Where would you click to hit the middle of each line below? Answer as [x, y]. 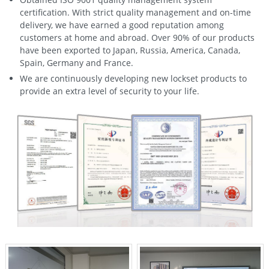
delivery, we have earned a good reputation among [122, 25]
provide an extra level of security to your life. [109, 91]
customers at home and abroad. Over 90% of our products [137, 37]
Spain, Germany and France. [76, 62]
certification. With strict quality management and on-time [135, 12]
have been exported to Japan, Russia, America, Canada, [130, 50]
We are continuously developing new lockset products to [133, 78]
